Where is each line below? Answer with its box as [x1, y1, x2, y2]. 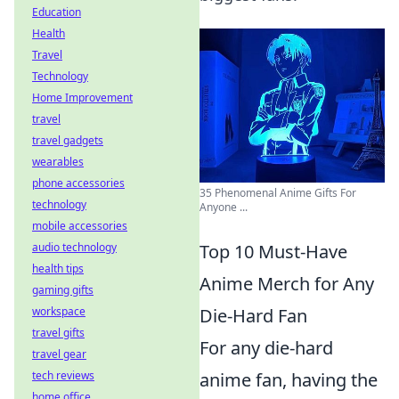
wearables [32, 154, 84, 169]
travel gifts [32, 325, 85, 340]
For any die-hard [199, 336, 333, 361]
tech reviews [32, 368, 94, 383]
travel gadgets [32, 133, 103, 148]
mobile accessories [32, 218, 127, 233]
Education [32, 4, 81, 20]
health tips [32, 261, 84, 276]
